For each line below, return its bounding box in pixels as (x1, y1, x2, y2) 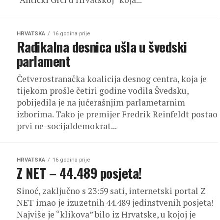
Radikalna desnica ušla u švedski (17, 37, 187, 56)
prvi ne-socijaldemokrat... (17, 120, 117, 132)
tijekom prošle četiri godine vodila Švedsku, (17, 85, 189, 96)
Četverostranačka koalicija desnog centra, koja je (17, 73, 207, 84)
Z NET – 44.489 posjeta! (17, 163, 142, 183)
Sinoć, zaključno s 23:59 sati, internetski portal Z (17, 185, 206, 196)
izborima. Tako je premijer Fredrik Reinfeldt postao (17, 109, 218, 120)
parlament (17, 51, 70, 71)
